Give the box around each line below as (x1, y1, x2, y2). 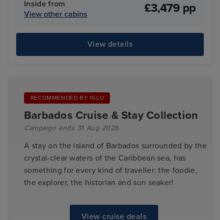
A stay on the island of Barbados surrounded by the (24, 141, 207, 151)
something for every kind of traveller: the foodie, (24, 165, 198, 176)
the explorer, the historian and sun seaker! (24, 178, 174, 188)
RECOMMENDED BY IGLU (30, 94, 104, 102)
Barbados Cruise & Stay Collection (24, 108, 198, 122)
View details (87, 39, 133, 50)
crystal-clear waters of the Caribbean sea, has (24, 153, 186, 164)
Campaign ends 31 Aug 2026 (24, 124, 119, 133)
